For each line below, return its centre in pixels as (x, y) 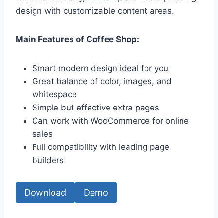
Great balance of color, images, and (102, 81)
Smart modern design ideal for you (101, 68)
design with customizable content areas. (95, 10)
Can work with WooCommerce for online (110, 120)
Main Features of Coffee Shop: (78, 39)
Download (45, 193)
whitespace (56, 94)
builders (48, 160)
